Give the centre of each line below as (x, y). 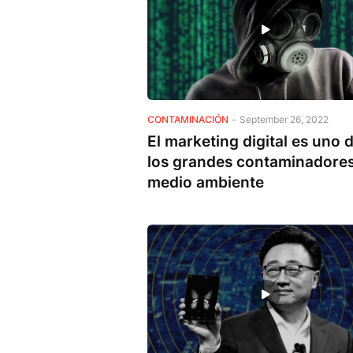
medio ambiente (206, 182)
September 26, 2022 (284, 119)
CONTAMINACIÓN (188, 119)
